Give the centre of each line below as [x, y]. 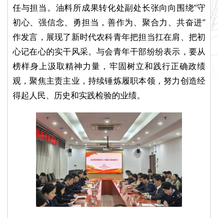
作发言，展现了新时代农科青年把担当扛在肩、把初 [109, 37]
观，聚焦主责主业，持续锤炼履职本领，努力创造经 [109, 81]
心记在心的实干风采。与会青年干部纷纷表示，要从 [109, 52]
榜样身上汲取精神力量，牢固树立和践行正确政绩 [109, 66]
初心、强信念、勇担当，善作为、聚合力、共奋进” [109, 23]
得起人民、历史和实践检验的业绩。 [79, 96]
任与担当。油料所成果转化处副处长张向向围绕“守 [109, 8]
